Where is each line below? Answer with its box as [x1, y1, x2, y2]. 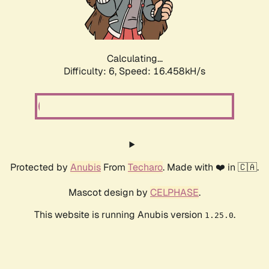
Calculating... [106, 52, 163, 65]
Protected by [10, 161, 70, 174]
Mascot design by [68, 186, 150, 199]
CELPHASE [150, 186, 199, 199]
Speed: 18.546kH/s [119, 65, 205, 78]
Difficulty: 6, [64, 65, 119, 78]
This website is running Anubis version [34, 208, 205, 222]
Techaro [128, 161, 163, 174]
